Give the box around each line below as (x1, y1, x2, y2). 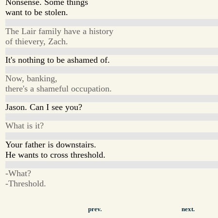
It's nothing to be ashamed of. (5, 54, 110, 65)
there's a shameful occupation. (5, 83, 112, 93)
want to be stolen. (5, 7, 69, 18)
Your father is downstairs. (5, 139, 97, 149)
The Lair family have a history (5, 26, 114, 36)
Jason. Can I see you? (5, 102, 83, 112)
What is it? (5, 121, 44, 131)
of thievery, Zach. (5, 36, 69, 46)
